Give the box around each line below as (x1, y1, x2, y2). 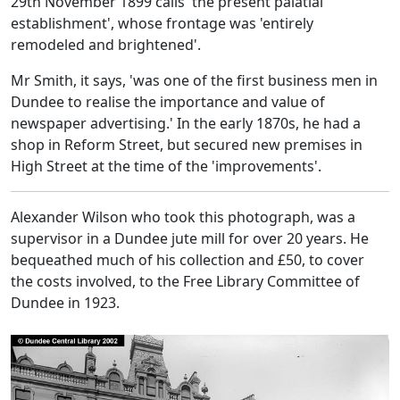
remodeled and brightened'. (11, 35, 201, 54)
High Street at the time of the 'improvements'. (11, 156, 321, 176)
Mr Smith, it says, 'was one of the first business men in (11, 71, 378, 90)
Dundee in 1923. (11, 293, 120, 312)
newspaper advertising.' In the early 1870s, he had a (11, 113, 361, 133)
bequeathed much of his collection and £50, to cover (11, 250, 364, 270)
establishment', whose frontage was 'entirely (11, 13, 313, 33)
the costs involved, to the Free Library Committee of (11, 271, 360, 291)
